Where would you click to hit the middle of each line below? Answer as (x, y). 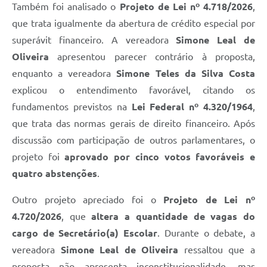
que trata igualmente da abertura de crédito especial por (133, 24)
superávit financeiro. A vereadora (94, 40)
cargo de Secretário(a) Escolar (85, 233)
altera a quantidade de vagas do (173, 217)
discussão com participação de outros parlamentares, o (133, 140)
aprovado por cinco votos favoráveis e (160, 157)
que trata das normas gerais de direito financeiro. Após (133, 124)
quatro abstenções (55, 174)
